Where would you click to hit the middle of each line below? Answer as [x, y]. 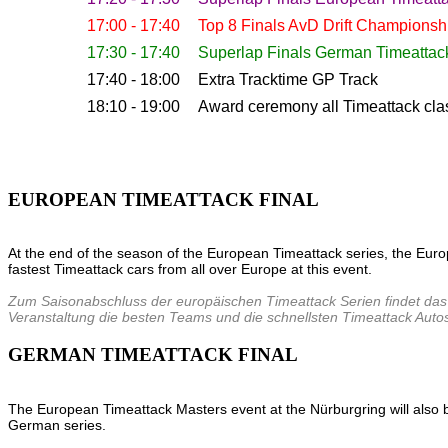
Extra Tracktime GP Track [288, 79]
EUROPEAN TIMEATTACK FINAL [163, 199]
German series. [57, 424]
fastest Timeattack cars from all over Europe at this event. [190, 269]
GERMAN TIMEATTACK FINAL [153, 354]
